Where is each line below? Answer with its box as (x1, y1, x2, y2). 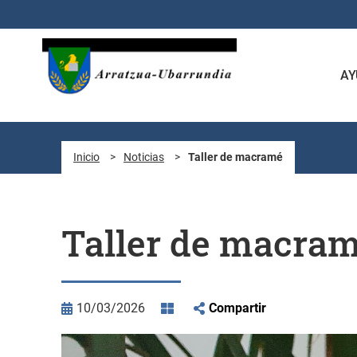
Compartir (209, 300, 266, 316)
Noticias (124, 150, 164, 163)
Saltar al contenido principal (6, 7, 163, 22)
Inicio (73, 150, 100, 163)
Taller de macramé (188, 150, 283, 163)
